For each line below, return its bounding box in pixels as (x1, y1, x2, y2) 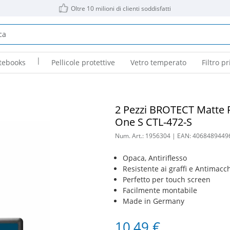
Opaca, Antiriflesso (122, 153, 187, 163)
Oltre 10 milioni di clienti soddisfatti (71, 4, 171, 13)
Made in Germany (122, 196, 184, 206)
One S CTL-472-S (114, 115, 192, 129)
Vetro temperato (130, 57, 186, 67)
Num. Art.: (114, 131, 145, 140)
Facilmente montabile (122, 185, 197, 195)
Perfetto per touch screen (122, 175, 210, 184)
